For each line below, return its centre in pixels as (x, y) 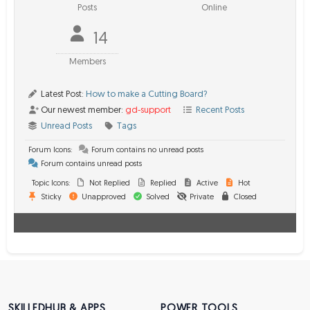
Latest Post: (62, 94)
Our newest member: (82, 110)
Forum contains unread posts (90, 164)
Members (87, 62)
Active (206, 184)
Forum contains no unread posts (146, 151)
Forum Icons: (50, 151)
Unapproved (103, 198)
